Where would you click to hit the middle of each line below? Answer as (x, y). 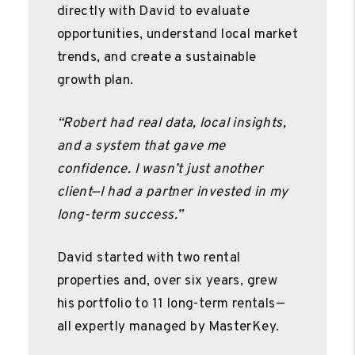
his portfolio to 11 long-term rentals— (171, 304)
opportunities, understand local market (177, 34)
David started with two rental (149, 258)
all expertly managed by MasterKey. (168, 327)
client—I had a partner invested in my (172, 192)
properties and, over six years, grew (167, 281)
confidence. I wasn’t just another (160, 169)
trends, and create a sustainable (157, 57)
